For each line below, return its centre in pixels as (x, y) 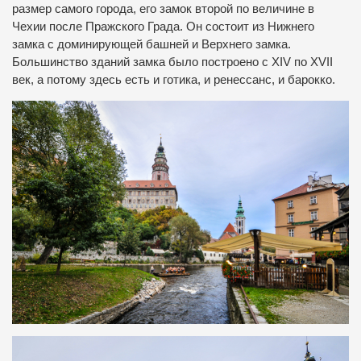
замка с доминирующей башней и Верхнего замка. (151, 45)
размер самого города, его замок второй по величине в (163, 9)
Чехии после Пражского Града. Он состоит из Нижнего (163, 27)
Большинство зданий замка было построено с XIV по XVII (172, 62)
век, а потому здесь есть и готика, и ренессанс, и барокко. (174, 80)
